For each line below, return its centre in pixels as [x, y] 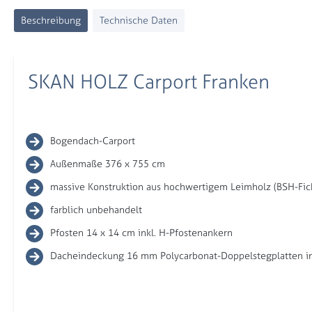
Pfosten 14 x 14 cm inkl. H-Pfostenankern [141, 233]
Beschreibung [51, 20]
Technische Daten [139, 20]
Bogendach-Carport [93, 141]
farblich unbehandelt [96, 210]
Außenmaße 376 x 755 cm [108, 164]
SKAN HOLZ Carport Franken [149, 82]
